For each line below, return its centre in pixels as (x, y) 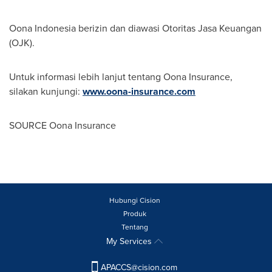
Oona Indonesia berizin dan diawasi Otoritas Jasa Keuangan (135, 28)
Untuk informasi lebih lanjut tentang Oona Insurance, (121, 77)
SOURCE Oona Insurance (63, 125)
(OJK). (22, 43)
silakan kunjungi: (46, 91)
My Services (130, 241)
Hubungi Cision (134, 200)
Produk (134, 214)
